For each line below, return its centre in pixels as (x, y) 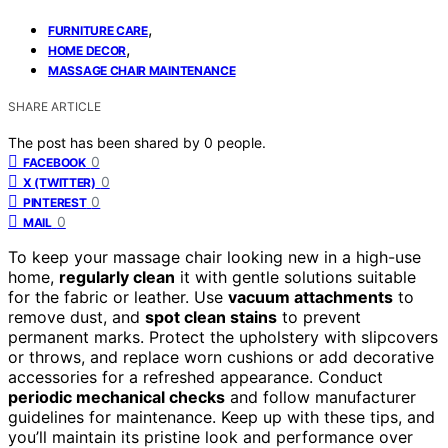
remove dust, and (76, 316)
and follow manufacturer (320, 396)
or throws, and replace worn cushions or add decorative (221, 356)
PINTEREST (55, 202)
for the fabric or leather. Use (118, 296)
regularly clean (117, 276)
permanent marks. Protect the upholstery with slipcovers (223, 336)
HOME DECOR (87, 50)
